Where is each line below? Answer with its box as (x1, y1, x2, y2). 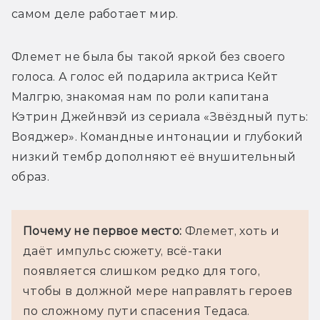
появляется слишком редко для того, (23, 264, 260, 278)
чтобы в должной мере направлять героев (23, 284, 293, 298)
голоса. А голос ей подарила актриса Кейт (11, 69, 279, 84)
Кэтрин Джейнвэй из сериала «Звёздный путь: (11, 109, 309, 124)
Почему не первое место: (23, 224, 182, 238)
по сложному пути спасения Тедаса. (23, 304, 250, 318)
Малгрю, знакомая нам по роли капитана (11, 89, 269, 104)
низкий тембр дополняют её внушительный (11, 149, 296, 164)
